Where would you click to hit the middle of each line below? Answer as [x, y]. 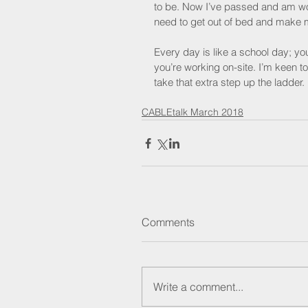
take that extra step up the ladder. [229, 82]
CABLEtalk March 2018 [192, 112]
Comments [168, 222]
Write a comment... [198, 287]
